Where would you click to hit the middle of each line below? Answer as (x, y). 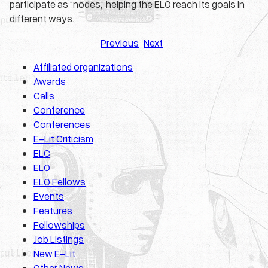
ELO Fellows (60, 182)
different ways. (42, 19)
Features (53, 211)
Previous (120, 42)
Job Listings (59, 239)
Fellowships (59, 225)
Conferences (62, 124)
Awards (50, 81)
